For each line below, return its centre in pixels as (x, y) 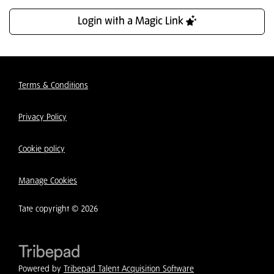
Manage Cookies (48, 181)
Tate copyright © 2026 (58, 209)
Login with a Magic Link (131, 22)
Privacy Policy (43, 118)
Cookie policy (42, 150)
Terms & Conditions (53, 86)
